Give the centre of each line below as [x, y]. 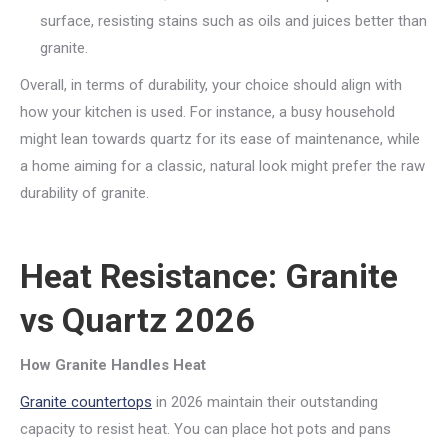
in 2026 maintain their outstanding [265, 402]
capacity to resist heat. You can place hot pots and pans [205, 429]
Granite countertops [86, 402]
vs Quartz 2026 [137, 320]
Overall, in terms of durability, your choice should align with [211, 85]
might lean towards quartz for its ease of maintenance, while [220, 139]
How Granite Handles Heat [113, 365]
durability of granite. [84, 193]
